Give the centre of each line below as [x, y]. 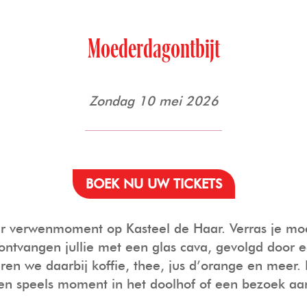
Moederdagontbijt [153, 49]
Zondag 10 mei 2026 [153, 101]
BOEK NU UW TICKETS [153, 184]
